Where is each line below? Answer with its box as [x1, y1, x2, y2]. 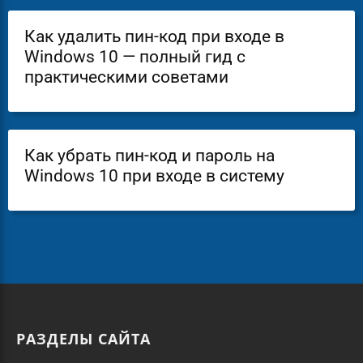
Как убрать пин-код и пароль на [24, 145, 275, 165]
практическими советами [24, 66, 228, 87]
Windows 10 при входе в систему [24, 165, 284, 186]
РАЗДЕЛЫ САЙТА [16, 329, 151, 348]
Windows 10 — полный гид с [24, 46, 246, 66]
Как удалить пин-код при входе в [24, 26, 284, 46]
